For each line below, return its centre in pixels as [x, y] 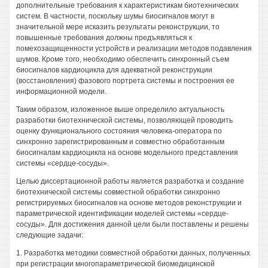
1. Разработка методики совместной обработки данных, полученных [133, 253]
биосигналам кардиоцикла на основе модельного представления [127, 153]
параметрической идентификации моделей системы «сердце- [122, 214]
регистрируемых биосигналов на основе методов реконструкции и [129, 203]
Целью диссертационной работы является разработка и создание [130, 181]
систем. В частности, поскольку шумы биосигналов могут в [115, 16]
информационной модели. [61, 92]
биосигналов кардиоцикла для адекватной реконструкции [114, 70]
